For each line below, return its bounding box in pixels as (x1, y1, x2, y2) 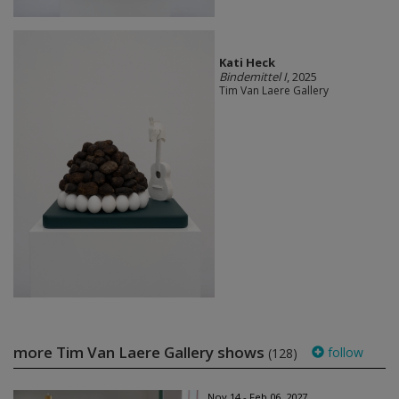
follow (324, 344, 363, 362)
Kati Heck (218, 54, 275, 71)
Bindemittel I (218, 69, 287, 85)
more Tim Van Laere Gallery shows (13, 342, 268, 363)
